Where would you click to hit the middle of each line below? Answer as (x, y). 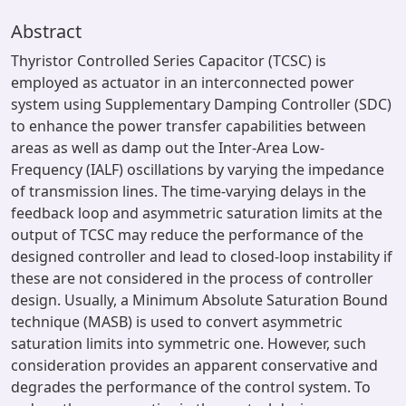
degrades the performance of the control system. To (191, 387)
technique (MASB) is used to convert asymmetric (177, 322)
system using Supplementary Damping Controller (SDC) (201, 104)
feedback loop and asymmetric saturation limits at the (197, 213)
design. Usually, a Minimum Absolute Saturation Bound (199, 300)
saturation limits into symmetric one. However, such (188, 343)
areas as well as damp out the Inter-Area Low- (168, 148)
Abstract (46, 31)
